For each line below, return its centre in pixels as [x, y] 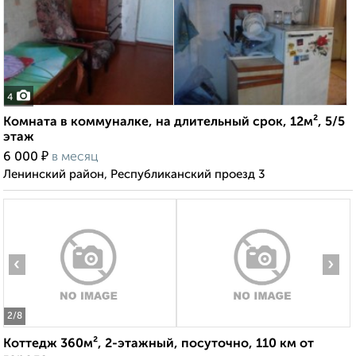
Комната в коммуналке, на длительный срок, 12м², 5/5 [174, 123]
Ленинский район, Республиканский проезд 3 [134, 175]
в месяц [75, 158]
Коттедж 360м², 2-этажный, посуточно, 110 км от [159, 344]
